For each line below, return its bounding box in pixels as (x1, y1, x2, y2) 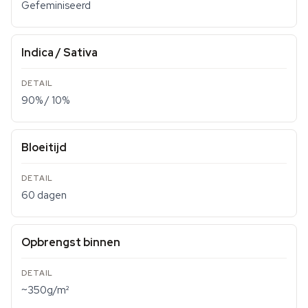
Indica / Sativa (21, 45, 98, 60)
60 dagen (21, 188, 67, 202)
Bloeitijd (21, 140, 67, 155)
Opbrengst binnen (21, 235, 120, 250)
